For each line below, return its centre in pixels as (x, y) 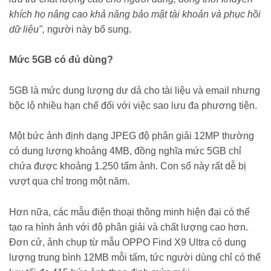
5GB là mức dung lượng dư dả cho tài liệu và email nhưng (135, 90)
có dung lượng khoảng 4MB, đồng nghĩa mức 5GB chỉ (125, 151)
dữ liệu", (28, 29)
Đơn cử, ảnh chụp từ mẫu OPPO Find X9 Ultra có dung (128, 242)
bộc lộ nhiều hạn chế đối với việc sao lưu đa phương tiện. (133, 105)
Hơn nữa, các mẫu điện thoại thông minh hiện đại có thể (129, 212)
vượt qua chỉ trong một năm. (69, 181)
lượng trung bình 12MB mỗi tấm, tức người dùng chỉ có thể (135, 257)
